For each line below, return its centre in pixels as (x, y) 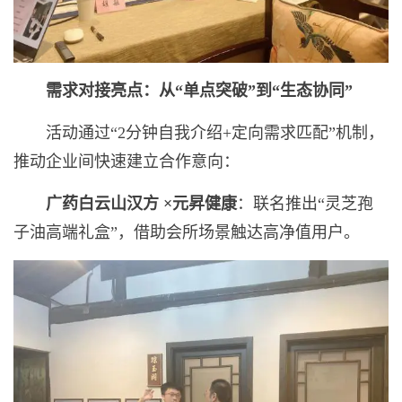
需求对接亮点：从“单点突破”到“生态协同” (199, 90)
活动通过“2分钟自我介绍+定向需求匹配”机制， (215, 132)
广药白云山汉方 (105, 203)
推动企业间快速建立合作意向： (127, 161)
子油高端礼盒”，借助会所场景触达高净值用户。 (187, 232)
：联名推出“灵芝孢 (305, 203)
